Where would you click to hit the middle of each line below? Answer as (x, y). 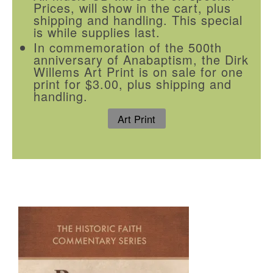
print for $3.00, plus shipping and (133, 83)
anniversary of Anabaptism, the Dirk (141, 59)
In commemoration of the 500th (128, 47)
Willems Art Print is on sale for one (138, 71)
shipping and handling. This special (138, 19)
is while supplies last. (97, 32)
